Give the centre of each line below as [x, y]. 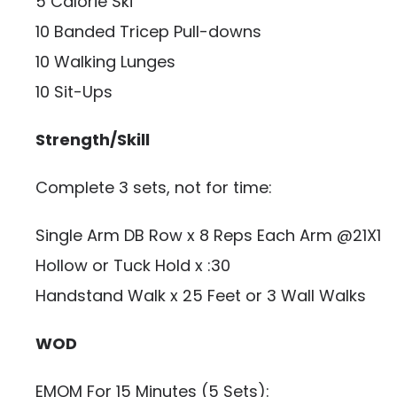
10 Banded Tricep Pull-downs [148, 31]
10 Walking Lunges [105, 62]
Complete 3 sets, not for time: [154, 187]
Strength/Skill [93, 140]
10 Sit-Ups [74, 92]
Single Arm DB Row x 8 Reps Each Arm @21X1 [208, 235]
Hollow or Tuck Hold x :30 [133, 265]
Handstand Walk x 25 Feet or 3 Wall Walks [201, 296]
